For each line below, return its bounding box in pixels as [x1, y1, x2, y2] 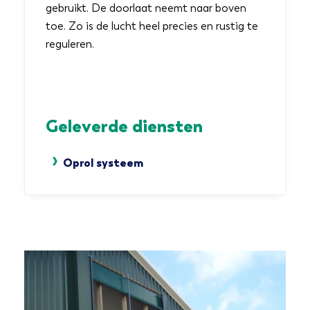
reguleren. [46, 37, 94, 51]
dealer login [228, 66, 286, 80]
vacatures [237, 36, 286, 49]
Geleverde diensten [46, 115, 203, 137]
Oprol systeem [63, 156, 143, 170]
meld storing [224, 97, 286, 110]
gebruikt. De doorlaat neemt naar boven [46, 1, 246, 15]
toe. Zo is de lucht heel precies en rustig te [46, 19, 258, 33]
